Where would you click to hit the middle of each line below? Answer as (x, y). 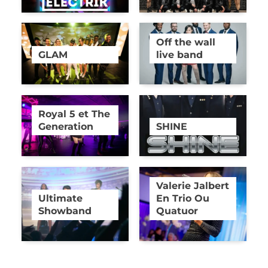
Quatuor (177, 211)
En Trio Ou (183, 198)
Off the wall (186, 42)
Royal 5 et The (74, 114)
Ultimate (61, 198)
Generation (66, 127)
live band (180, 54)
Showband (65, 211)
